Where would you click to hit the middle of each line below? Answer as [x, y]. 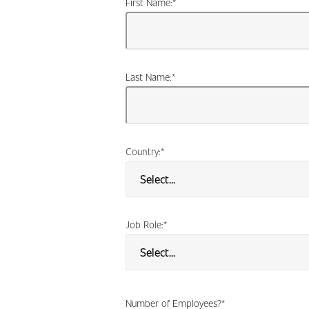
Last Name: [149, 76]
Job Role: [144, 224]
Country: [143, 151]
